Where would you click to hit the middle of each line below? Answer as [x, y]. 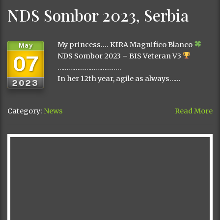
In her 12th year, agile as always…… [119, 78]
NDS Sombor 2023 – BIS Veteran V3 [120, 56]
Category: [26, 111]
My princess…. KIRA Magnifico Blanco [126, 44]
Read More [194, 111]
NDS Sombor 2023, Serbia [98, 15]
